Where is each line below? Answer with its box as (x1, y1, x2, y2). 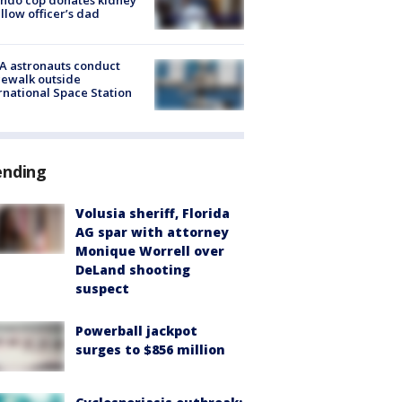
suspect (75, 279, 129, 297)
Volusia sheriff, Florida (75, 204, 230, 222)
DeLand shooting (75, 260, 190, 278)
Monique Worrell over (75, 241, 224, 259)
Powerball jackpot (75, 321, 197, 339)
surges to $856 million (75, 340, 225, 358)
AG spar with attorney (75, 223, 229, 240)
